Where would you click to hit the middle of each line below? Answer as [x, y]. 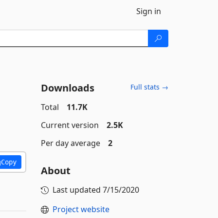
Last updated [77, 190]
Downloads [67, 88]
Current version [70, 125]
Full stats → [149, 87]
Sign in [149, 11]
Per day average [70, 143]
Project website [81, 209]
